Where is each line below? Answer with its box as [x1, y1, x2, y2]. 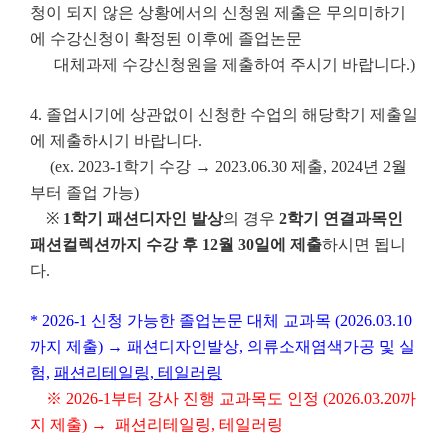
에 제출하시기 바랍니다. [30, 132, 202, 150]
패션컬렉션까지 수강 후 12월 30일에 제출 [30, 236, 322, 254]
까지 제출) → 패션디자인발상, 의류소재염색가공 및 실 [30, 338, 415, 356]
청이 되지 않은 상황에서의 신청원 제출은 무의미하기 [30, 4, 406, 22]
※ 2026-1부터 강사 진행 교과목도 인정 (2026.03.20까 [46, 390, 416, 408]
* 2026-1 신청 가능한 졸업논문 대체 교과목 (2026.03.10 [30, 312, 412, 330]
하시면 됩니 [322, 236, 406, 254]
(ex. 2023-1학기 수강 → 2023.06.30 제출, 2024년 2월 [30, 158, 407, 176]
